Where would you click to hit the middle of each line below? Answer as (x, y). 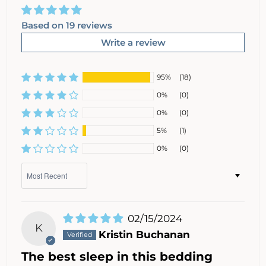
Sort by (36, 168)
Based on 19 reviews (67, 26)
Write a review (133, 43)
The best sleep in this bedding (117, 256)
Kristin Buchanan (144, 235)
